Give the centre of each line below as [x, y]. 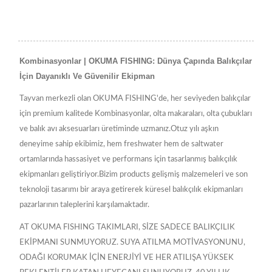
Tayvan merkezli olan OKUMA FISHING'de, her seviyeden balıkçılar [135, 99]
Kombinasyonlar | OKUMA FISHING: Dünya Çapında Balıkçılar [136, 61]
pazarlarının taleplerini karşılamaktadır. [84, 205]
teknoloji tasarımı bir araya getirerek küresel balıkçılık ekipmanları [131, 190]
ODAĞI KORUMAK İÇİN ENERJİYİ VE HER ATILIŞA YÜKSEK [127, 258]
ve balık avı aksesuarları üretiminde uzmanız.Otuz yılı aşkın [119, 129]
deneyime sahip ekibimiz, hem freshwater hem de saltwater [121, 144]
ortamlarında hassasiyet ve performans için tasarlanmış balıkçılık [128, 160]
